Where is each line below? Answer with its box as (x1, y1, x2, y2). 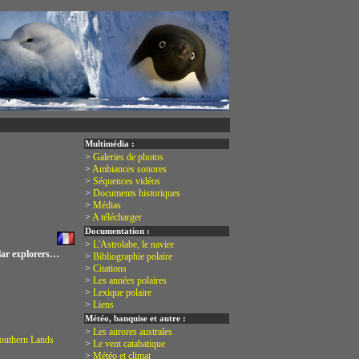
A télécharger (92, 212, 142, 223)
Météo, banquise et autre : (85, 314, 186, 323)
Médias (93, 200, 121, 211)
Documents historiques (93, 188, 180, 199)
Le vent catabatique (93, 338, 165, 349)
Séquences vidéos (93, 175, 160, 187)
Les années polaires (93, 275, 167, 286)
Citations (93, 263, 127, 274)
